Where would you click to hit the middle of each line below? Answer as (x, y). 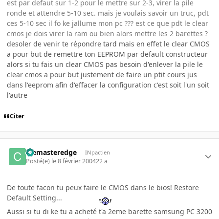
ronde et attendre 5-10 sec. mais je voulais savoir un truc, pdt (108, 13)
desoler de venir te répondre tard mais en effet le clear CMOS (108, 44)
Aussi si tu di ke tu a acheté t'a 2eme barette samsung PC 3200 (109, 211)
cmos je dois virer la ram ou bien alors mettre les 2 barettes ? (107, 34)
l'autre (17, 95)
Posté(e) (39, 161)
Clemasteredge (52, 152)
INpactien (97, 152)
